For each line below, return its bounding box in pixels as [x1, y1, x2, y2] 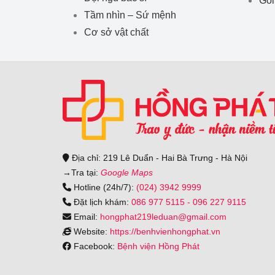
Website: [71, 227, 110, 237]
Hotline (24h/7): [71, 182, 136, 193]
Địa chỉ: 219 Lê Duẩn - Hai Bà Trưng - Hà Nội [69, 153, 247, 163]
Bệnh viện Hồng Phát [117, 241, 199, 252]
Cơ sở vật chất [84, 26, 149, 37]
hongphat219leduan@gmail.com [100, 212, 227, 222]
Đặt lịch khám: [71, 197, 131, 207]
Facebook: [71, 241, 117, 252]
